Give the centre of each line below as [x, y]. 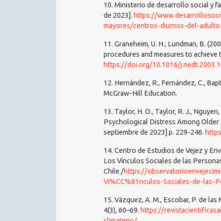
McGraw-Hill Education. [140, 93]
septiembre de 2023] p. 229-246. [154, 132]
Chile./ [114, 171]
